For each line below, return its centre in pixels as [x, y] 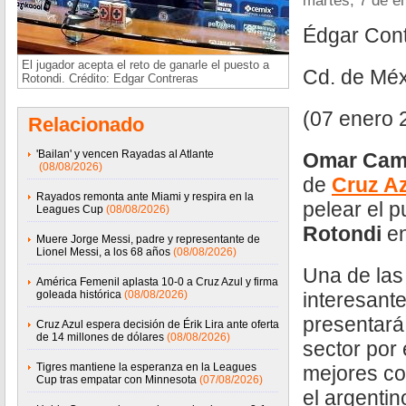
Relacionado [86, 125]
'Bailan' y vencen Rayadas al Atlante [125, 154]
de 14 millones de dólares [100, 337]
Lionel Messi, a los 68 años [103, 252]
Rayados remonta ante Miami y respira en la [145, 197]
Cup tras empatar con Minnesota [116, 380]
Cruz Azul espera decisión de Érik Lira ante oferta [158, 324]
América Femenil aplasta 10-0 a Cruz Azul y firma [157, 282]
